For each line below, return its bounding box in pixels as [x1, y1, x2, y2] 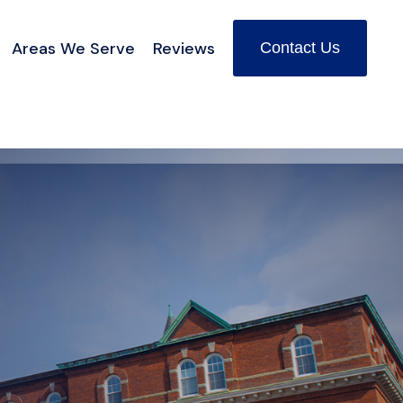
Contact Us [260, 39, 340, 58]
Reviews [153, 37, 216, 59]
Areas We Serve [12, 37, 136, 59]
